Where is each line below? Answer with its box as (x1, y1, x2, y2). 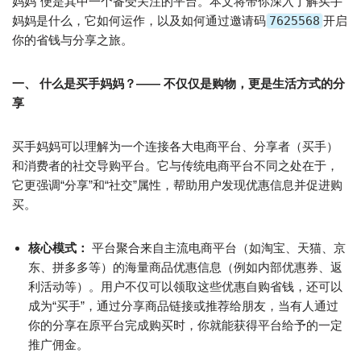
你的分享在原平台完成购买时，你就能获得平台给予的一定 (28, 318, 342, 332)
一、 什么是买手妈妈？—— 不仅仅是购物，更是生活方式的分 (12, 77, 345, 90)
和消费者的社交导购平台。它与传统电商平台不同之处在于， (12, 159, 338, 172)
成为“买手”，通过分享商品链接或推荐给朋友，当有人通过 (28, 299, 338, 313)
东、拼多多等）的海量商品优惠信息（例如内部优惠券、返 (28, 260, 342, 274)
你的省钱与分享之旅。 (12, 33, 133, 47)
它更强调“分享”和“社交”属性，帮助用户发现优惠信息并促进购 (12, 178, 342, 192)
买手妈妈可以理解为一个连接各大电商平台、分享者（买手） (12, 139, 338, 153)
